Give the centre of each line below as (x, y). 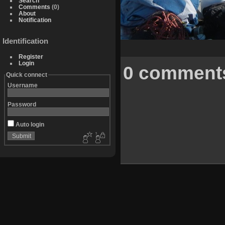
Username (22, 85)
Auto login (29, 125)
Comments (34, 7)
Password (22, 104)
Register (31, 57)
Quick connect (26, 75)
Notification (35, 20)
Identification (25, 41)
